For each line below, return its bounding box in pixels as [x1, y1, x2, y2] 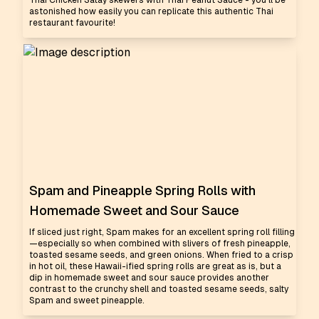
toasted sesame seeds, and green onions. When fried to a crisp [29, 250, 293, 260]
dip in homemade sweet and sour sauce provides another [29, 273, 269, 283]
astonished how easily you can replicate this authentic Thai [29, 6, 273, 16]
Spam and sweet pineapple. [29, 296, 145, 305]
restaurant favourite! [29, 18, 115, 28]
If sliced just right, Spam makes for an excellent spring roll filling [29, 227, 295, 237]
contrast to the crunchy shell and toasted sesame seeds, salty [29, 284, 288, 294]
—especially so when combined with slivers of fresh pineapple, [29, 239, 291, 249]
